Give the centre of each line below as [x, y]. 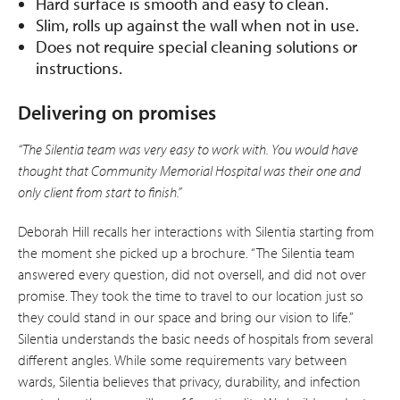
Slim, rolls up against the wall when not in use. [197, 25]
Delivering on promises [117, 112]
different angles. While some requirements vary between [183, 359]
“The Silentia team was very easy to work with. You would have [188, 149]
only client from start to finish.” [100, 192]
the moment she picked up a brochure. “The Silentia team [186, 252]
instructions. [79, 67]
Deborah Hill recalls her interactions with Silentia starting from [196, 231]
